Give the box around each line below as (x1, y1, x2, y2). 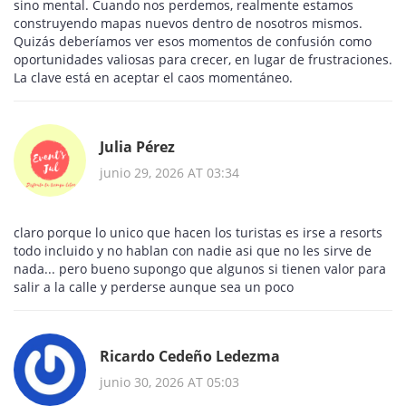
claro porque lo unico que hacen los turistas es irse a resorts (14, 224, 382, 242)
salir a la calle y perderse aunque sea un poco (14, 278, 294, 296)
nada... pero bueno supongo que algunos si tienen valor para (14, 260, 386, 278)
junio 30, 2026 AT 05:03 (100, 372, 239, 391)
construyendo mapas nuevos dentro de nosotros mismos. (14, 14, 362, 33)
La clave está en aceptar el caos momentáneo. (14, 69, 293, 87)
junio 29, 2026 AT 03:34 (100, 163, 239, 181)
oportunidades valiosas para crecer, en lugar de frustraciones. (14, 51, 392, 69)
